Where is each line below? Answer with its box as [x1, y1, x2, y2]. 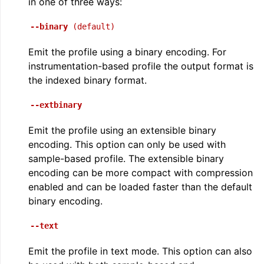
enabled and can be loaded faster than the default [28, 181, 252, 193]
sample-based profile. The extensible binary [28, 153, 224, 164]
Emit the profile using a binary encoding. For [28, 46, 226, 58]
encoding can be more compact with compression [28, 167, 253, 179]
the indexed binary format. [28, 74, 147, 86]
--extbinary [30, 100, 82, 110]
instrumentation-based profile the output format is [28, 60, 253, 72]
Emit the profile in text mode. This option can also [28, 245, 252, 257]
